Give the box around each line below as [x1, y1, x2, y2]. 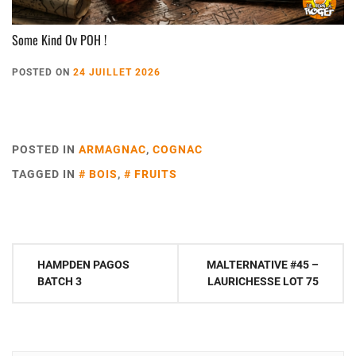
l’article [11, 300, 64, 329]
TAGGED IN [12, 168, 79, 181]
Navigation [11, 242, 85, 272]
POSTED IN [12, 143, 79, 157]
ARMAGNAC [79, 143, 146, 157]
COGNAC [153, 143, 203, 157]
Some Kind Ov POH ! [12, 30, 106, 50]
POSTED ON [12, 67, 73, 79]
